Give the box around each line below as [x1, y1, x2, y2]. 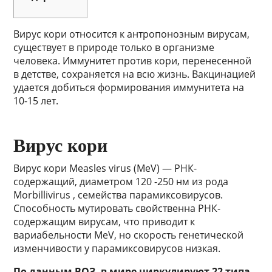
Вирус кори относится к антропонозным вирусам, [13, 27, 250, 41]
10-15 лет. [13, 94, 59, 108]
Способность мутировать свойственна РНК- [13, 202, 221, 216]
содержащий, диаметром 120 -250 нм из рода [13, 175, 229, 189]
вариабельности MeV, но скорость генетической [13, 228, 244, 242]
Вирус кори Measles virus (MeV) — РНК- [13, 161, 197, 175]
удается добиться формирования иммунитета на [13, 81, 245, 95]
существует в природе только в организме [13, 41, 215, 55]
